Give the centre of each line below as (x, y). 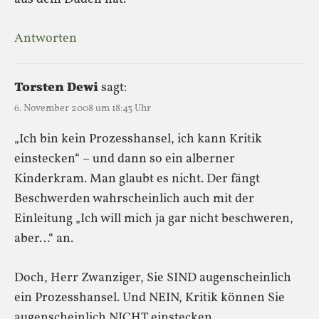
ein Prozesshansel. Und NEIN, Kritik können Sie (150, 298)
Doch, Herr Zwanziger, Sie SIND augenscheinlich (153, 278)
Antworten (46, 38)
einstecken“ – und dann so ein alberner (125, 159)
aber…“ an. (44, 239)
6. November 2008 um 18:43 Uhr (83, 108)
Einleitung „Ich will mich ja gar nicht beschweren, (154, 219)
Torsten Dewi (56, 88)
